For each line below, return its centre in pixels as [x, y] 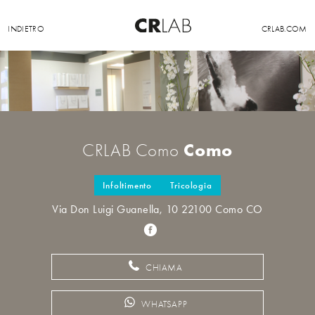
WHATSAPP [165, 305]
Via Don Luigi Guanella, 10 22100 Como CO [157, 210]
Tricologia [191, 185]
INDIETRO [26, 29]
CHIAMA [163, 268]
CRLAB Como [133, 150]
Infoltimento [127, 185]
